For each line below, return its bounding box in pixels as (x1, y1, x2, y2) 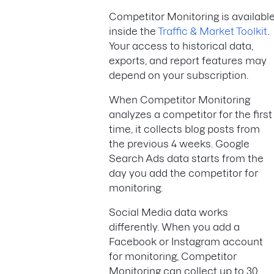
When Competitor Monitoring (109, 94, 250, 106)
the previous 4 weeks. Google (109, 138, 250, 150)
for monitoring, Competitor (109, 251, 237, 262)
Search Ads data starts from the (109, 153, 264, 165)
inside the (109, 26, 158, 37)
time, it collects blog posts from (109, 124, 260, 135)
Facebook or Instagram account (109, 236, 263, 248)
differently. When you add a (109, 221, 240, 233)
